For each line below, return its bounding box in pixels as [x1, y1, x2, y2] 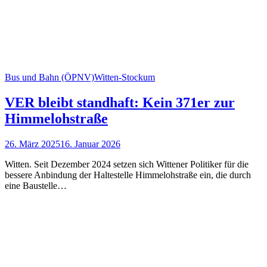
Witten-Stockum [94, 72, 155, 82]
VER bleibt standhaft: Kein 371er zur [5, 94, 235, 110]
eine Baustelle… [5, 180, 67, 191]
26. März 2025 [5, 138, 60, 149]
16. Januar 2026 [60, 138, 120, 149]
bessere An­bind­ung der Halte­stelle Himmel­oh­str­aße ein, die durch [5, 169, 251, 180]
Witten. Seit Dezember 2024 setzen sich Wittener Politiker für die [5, 159, 249, 169]
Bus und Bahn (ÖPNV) [5, 72, 94, 82]
